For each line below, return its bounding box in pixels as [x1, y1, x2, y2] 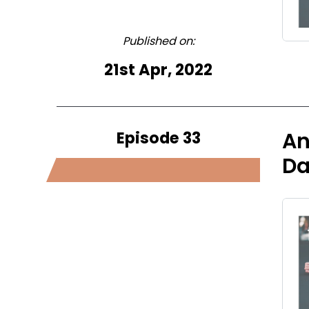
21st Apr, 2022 [104, 59, 213, 81]
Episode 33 [116, 127, 201, 149]
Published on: [122, 33, 195, 49]
